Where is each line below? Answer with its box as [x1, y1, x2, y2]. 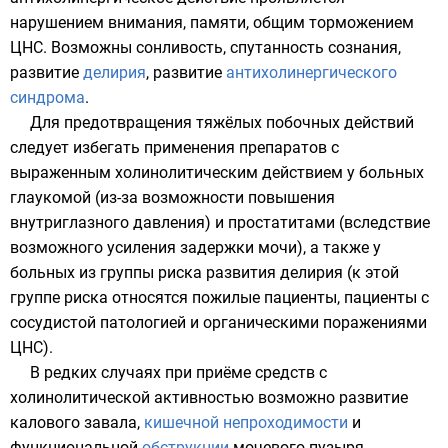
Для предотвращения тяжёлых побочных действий [30, 113, 414, 132]
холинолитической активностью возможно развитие [10, 388, 408, 407]
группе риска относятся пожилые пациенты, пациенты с [10, 288, 429, 307]
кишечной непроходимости [144, 413, 348, 432]
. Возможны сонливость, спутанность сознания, [43, 38, 401, 57]
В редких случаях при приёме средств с [30, 363, 327, 382]
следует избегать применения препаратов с [10, 138, 339, 157]
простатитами [228, 213, 335, 232]
